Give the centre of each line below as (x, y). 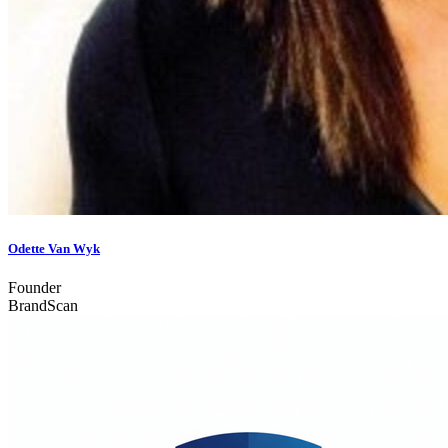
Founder (34, 288)
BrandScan (43, 306)
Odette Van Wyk (54, 248)
